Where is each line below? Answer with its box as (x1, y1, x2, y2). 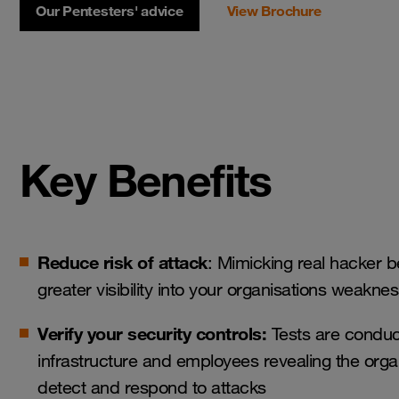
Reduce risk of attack (37, 251, 208, 273)
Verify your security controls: (37, 322, 266, 345)
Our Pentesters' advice (36, 2, 183, 20)
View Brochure (226, 2, 322, 20)
